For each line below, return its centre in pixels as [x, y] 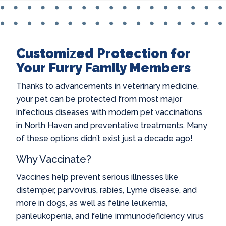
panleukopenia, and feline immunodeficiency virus [110, 216]
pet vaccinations [170, 112]
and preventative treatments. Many [140, 125]
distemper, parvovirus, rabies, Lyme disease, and [106, 190]
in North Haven [44, 125]
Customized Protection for [103, 53]
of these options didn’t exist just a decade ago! [104, 138]
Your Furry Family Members [103, 68]
